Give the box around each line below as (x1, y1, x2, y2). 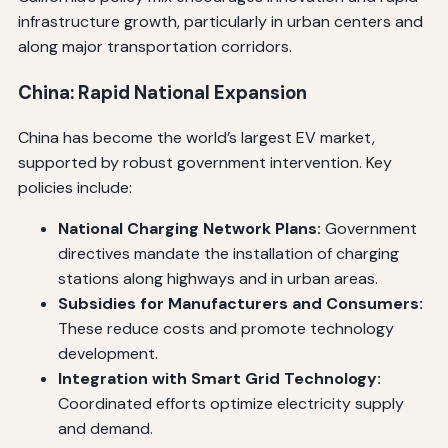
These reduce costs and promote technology (57, 318, 394, 340)
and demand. (57, 418, 153, 440)
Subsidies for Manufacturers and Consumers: (57, 293, 423, 315)
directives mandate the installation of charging (57, 243, 399, 265)
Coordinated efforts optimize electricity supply (57, 393, 404, 415)
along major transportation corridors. (17, 35, 292, 57)
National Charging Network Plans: (57, 218, 321, 240)
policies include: (17, 177, 132, 199)
